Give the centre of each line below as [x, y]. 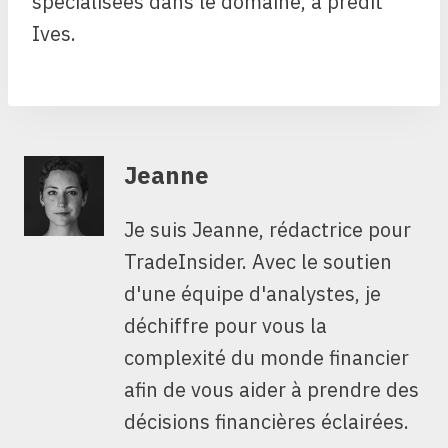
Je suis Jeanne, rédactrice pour [267, 230]
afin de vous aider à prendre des [271, 390]
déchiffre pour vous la [225, 326]
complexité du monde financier [266, 358]
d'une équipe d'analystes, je [252, 294]
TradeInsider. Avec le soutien [258, 262]
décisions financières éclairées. [266, 422]
